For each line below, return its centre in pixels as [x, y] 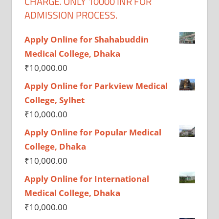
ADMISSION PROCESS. [71, 15]
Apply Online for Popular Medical [93, 132]
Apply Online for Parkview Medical [96, 86]
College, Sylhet [54, 100]
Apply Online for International [87, 179]
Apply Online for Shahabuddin [86, 40]
